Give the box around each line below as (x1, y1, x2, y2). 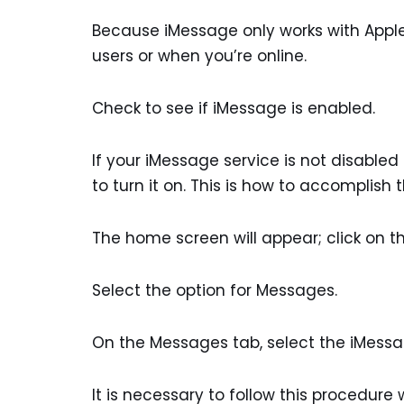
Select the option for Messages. (92, 280, 337, 302)
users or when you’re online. (92, 45, 307, 68)
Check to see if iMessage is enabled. (92, 97, 375, 120)
